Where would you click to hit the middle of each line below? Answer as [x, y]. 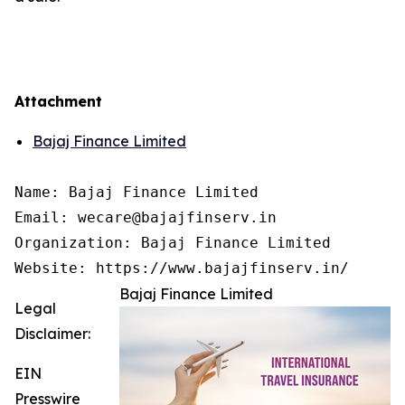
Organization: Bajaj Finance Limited [173, 242]
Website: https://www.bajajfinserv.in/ [182, 268]
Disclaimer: [52, 333]
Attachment [58, 101]
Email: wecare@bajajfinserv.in [146, 217]
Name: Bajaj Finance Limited [137, 192]
